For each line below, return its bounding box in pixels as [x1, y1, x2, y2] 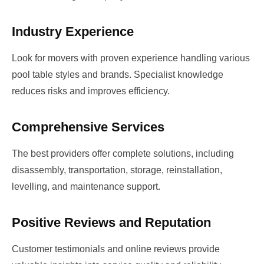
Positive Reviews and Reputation [12, 214, 211, 230]
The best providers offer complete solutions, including [12, 148, 234, 159]
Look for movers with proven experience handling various [12, 52, 250, 63]
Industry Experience [12, 24, 134, 39]
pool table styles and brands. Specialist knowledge [12, 69, 223, 80]
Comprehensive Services [12, 119, 164, 134]
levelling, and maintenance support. [12, 181, 160, 192]
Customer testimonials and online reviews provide [12, 243, 220, 254]
